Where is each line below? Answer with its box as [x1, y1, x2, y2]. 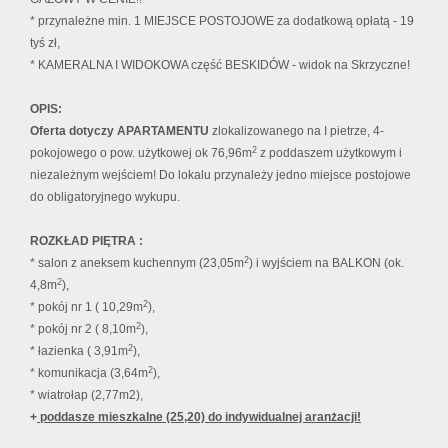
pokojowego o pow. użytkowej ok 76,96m [30, 146, 252, 161]
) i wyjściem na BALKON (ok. [249, 256, 404, 271]
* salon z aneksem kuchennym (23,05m [30, 256, 244, 271]
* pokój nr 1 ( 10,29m [30, 300, 143, 315]
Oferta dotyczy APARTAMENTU [30, 124, 212, 139]
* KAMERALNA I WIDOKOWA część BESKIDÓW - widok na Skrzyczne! [30, 58, 410, 73]
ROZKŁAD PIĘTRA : [30, 234, 143, 249]
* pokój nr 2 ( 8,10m [30, 322, 136, 337]
